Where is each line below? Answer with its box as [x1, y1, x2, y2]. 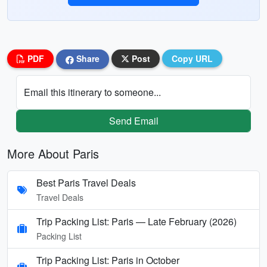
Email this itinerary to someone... [24, 85, 161, 99]
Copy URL [172, 52, 213, 64]
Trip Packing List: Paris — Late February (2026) [36, 214, 237, 228]
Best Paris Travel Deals [36, 175, 136, 190]
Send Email [108, 113, 159, 128]
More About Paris [7, 144, 99, 162]
